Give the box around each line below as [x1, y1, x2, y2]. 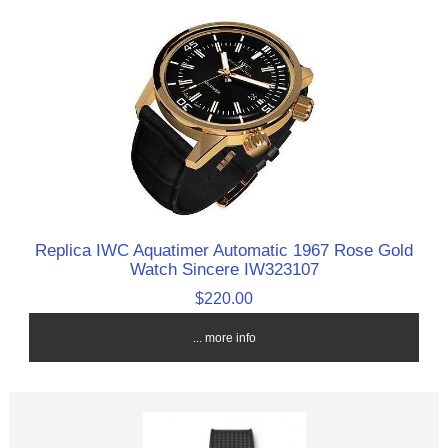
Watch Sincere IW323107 [129, 259, 319, 280]
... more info [192, 331, 256, 345]
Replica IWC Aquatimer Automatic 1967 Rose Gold [35, 240, 413, 261]
